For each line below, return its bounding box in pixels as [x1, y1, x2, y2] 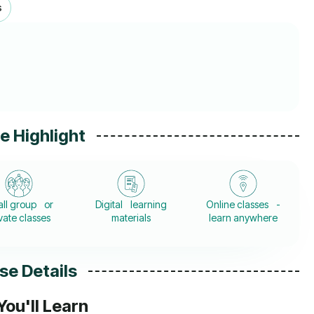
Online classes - [206, 198, 281, 211]
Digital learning [95, 198, 168, 211]
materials [111, 212, 151, 224]
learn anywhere [209, 212, 278, 224]
